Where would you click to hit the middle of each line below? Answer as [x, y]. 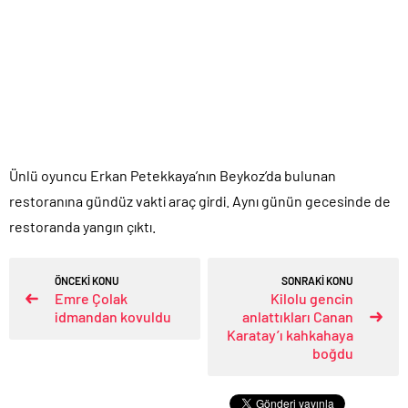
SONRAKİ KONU [317, 280]
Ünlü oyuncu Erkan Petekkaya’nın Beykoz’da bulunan [173, 175]
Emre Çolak [91, 298]
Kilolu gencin [312, 298]
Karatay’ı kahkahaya [290, 334]
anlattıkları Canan [298, 316]
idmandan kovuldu [113, 316]
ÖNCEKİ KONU [87, 280]
